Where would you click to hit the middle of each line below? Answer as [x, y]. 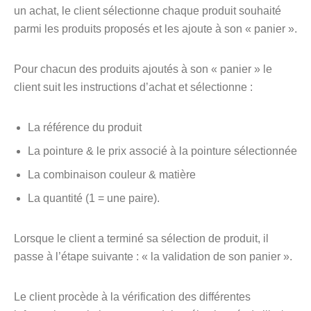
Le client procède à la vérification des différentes [132, 297]
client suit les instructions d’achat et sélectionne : [133, 87]
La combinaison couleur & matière [112, 175]
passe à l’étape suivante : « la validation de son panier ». [153, 257]
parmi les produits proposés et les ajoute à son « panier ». [155, 29]
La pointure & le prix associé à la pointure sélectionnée [162, 151]
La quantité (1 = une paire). [94, 198]
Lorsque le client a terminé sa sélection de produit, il [141, 238]
